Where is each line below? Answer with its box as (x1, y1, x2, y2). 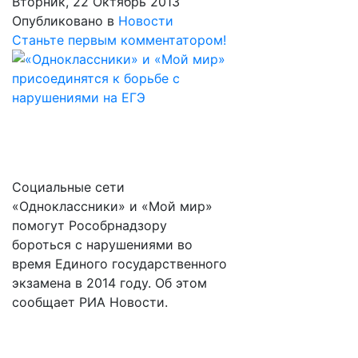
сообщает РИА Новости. (12, 294, 168, 310)
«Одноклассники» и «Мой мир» (12, 198, 213, 214)
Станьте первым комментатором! (12, 32, 226, 48)
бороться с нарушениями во (12, 237, 193, 253)
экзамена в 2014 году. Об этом (12, 275, 207, 291)
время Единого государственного (12, 256, 227, 272)
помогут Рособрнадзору (12, 217, 167, 233)
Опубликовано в (12, 13, 114, 29)
